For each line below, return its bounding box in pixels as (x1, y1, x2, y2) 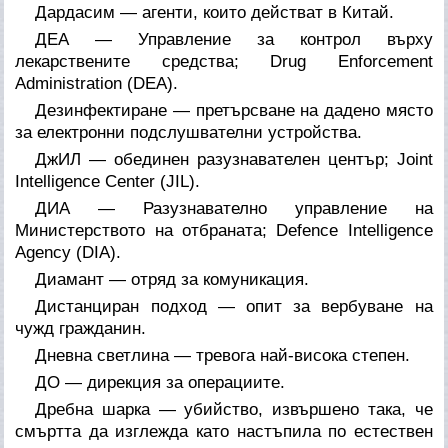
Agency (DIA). (15, 242, 122, 262)
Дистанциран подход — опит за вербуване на (35, 296, 433, 316)
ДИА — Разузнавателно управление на (35, 198, 433, 218)
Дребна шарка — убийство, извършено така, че (35, 399, 433, 419)
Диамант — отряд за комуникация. (35, 269, 310, 289)
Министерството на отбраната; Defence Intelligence (15, 220, 433, 240)
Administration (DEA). (15, 73, 179, 93)
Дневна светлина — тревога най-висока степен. (35, 345, 411, 365)
